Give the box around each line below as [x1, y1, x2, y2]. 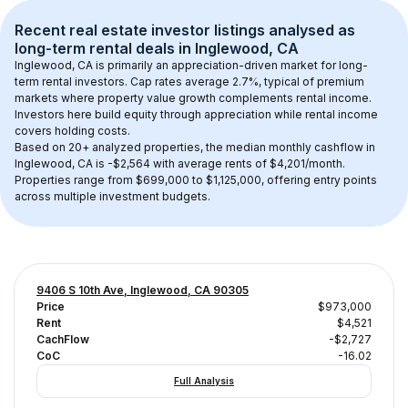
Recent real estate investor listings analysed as [15, 21, 359, 39]
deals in [132, 39, 195, 57]
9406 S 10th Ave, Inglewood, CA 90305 [36, 283, 249, 297]
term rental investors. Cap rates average [15, 75, 232, 88]
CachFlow [36, 332, 89, 346]
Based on [15, 140, 68, 154]
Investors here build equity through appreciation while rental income [15, 107, 381, 121]
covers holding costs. [15, 124, 130, 138]
